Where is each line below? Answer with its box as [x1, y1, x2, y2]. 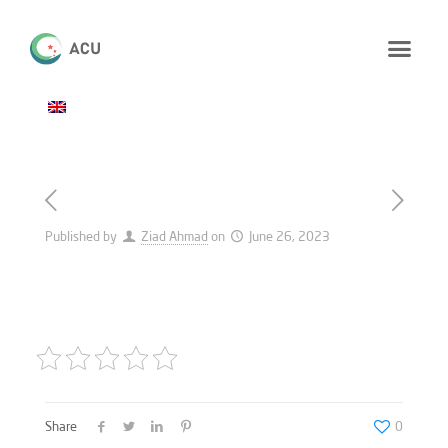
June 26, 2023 [249, 230, 331, 244]
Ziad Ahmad [141, 230, 209, 244]
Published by [45, 230, 117, 244]
